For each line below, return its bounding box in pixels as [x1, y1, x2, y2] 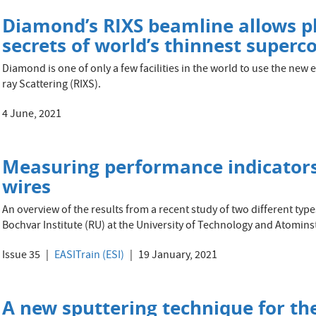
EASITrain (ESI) [54, 248, 125, 265]
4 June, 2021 [2, 107, 62, 123]
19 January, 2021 [136, 248, 218, 265]
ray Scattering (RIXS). [2, 77, 102, 94]
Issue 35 [2, 248, 41, 265]
